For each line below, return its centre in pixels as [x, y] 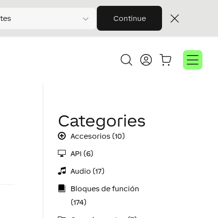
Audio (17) [87, 171]
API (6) [82, 154]
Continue [129, 18]
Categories [102, 120]
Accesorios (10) [98, 136]
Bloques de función [105, 189]
